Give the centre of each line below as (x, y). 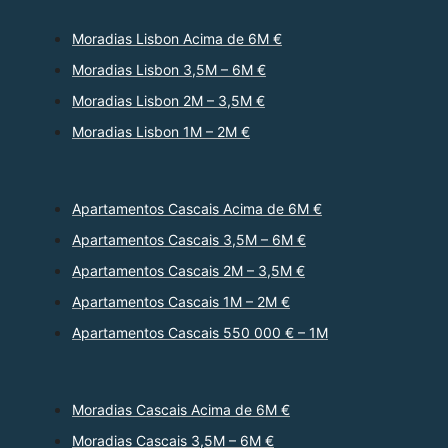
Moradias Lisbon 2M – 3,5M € (168, 101)
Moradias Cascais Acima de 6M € (181, 410)
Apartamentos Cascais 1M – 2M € (181, 302)
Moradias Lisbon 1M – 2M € (161, 132)
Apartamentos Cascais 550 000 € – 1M (200, 333)
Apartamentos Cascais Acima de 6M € (197, 209)
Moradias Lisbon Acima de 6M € (177, 39)
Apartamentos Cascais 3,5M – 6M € (189, 240)
